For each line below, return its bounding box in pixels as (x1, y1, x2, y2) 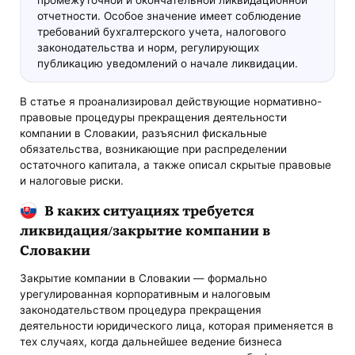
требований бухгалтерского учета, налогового (36, 25, 286, 38)
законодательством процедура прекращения (20, 303, 262, 317)
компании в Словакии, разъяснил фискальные (20, 126, 268, 139)
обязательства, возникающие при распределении (20, 142, 288, 155)
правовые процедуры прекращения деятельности (20, 110, 288, 124)
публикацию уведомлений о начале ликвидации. (36, 56, 298, 70)
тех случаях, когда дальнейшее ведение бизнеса (20, 335, 283, 349)
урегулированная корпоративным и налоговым (20, 288, 271, 301)
